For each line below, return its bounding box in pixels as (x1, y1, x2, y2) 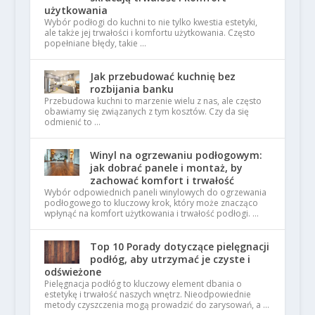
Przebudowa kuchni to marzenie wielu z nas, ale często (44, 95, 262, 107)
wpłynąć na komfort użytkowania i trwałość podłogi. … (44, 207, 259, 219)
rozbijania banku (89, 82, 174, 96)
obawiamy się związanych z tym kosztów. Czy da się (44, 105, 249, 117)
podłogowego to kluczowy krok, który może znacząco (44, 197, 258, 209)
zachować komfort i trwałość (89, 174, 234, 187)
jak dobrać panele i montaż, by (89, 161, 243, 174)
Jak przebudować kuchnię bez (89, 70, 236, 83)
